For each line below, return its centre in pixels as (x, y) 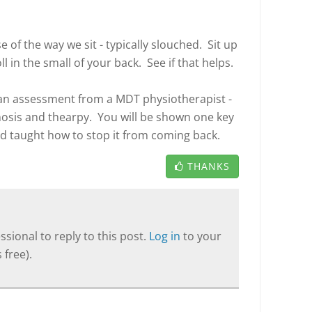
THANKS (209, 166)
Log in (166, 236)
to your (202, 236)
